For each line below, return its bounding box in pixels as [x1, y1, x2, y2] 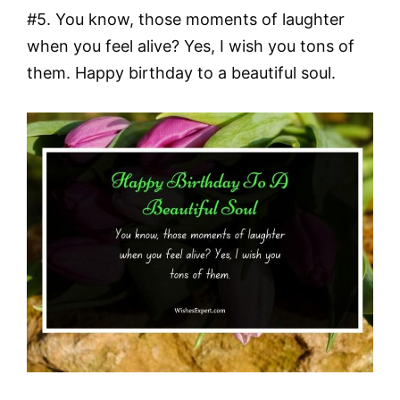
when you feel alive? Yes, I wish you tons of [27, 37, 354, 56]
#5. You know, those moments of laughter [27, 10, 345, 29]
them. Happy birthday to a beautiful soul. [27, 63, 336, 83]
